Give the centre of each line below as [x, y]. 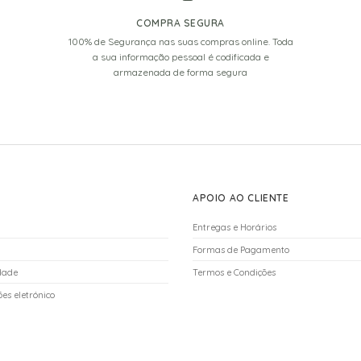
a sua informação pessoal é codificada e [180, 56]
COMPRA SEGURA [180, 23]
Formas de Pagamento [241, 249]
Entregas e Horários [234, 227]
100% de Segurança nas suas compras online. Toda [180, 41]
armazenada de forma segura [180, 72]
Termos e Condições [234, 272]
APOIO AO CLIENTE [241, 197]
